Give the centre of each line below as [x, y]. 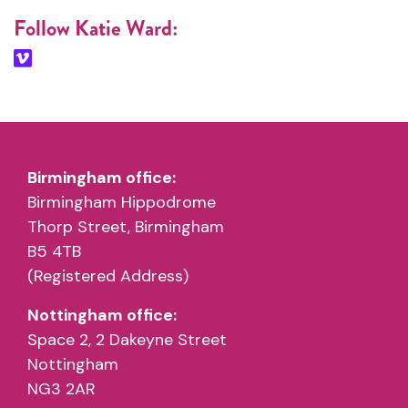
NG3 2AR [61, 389]
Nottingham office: [102, 315]
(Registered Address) [108, 276]
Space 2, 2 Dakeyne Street [127, 340]
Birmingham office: [102, 178]
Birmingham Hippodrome [122, 202]
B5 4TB [54, 251]
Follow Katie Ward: [96, 28]
